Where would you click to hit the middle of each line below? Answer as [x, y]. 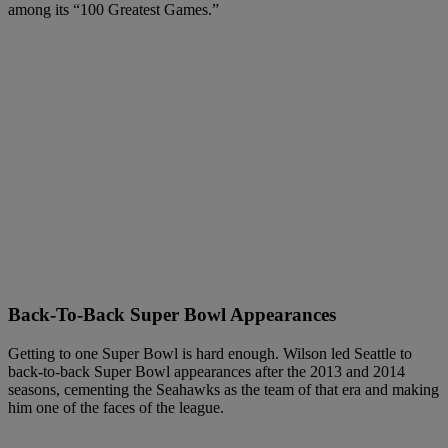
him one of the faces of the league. [116, 407]
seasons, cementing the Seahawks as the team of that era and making [223, 389]
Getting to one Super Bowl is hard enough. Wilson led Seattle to [210, 353]
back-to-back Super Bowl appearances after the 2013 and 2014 [206, 371]
